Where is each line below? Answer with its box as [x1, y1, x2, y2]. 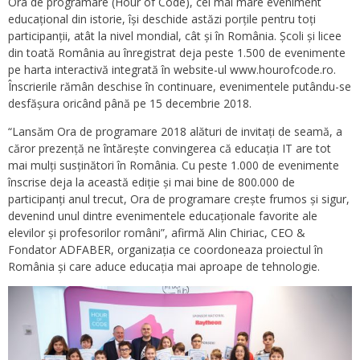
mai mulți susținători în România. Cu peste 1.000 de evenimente [8, 157, 339, 173]
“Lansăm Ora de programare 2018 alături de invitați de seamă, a [8, 124, 342, 139]
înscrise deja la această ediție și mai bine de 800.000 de [8, 174, 295, 190]
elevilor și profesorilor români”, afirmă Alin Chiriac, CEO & [8, 225, 305, 240]
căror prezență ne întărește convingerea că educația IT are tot [8, 141, 331, 156]
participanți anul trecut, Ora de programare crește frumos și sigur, [8, 191, 350, 207]
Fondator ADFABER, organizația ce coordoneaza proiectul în [8, 242, 323, 257]
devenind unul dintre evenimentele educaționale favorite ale [8, 208, 317, 223]
